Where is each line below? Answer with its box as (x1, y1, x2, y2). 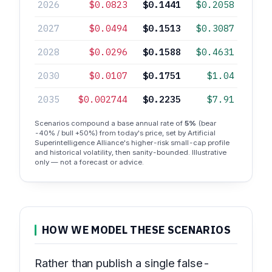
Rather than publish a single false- (35, 256, 211, 270)
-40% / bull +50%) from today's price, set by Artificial (35, 129, 216, 137)
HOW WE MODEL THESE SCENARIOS (41, 223, 231, 237)
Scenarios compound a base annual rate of (35, 119, 185, 127)
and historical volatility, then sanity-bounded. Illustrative (35, 148, 226, 157)
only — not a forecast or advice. (35, 158, 144, 166)
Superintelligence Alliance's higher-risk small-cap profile (35, 138, 229, 147)
